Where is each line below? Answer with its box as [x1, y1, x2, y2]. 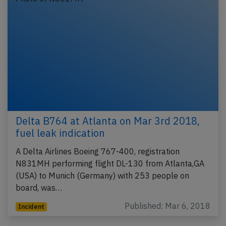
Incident [18, 203, 44, 211]
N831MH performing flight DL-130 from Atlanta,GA [16, 158, 204, 169]
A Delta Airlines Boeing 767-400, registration [16, 146, 180, 157]
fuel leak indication [16, 126, 105, 140]
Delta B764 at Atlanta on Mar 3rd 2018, [16, 114, 200, 128]
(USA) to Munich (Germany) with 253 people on [16, 171, 189, 181]
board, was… [16, 183, 62, 193]
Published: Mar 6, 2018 [125, 201, 210, 211]
